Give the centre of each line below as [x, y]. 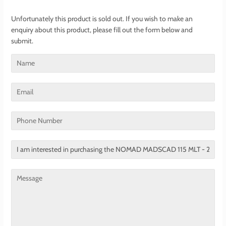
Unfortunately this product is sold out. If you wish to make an [102, 18]
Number [23, 128]
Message [24, 174]
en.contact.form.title [42, 168]
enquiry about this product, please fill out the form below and [102, 30]
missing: [23, 157]
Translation [27, 146]
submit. [22, 41]
